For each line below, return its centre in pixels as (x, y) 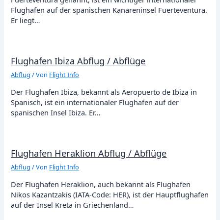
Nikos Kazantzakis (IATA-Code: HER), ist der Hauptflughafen (110, 194)
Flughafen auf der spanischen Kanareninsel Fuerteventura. (109, 10)
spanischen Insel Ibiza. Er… (56, 113)
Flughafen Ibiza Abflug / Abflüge (78, 61)
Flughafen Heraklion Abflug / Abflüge (89, 153)
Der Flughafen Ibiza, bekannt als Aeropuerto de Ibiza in (104, 92)
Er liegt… (26, 20)
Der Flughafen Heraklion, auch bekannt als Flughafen (101, 184)
